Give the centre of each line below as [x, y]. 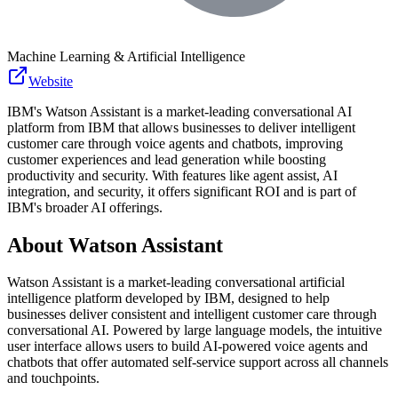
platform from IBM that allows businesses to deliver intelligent [181, 127]
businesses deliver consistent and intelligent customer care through [192, 314]
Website [51, 81]
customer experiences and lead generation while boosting [167, 159]
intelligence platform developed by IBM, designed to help [168, 298]
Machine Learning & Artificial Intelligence [126, 56]
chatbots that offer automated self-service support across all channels [198, 362]
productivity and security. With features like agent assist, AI [172, 175]
